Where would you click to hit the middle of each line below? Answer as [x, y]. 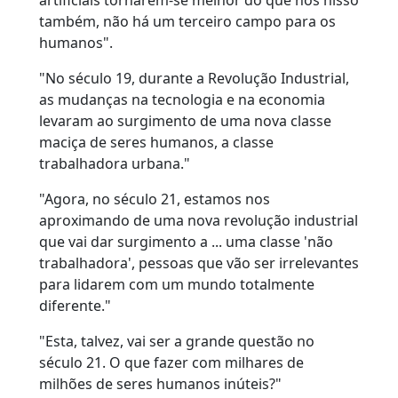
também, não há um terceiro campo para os [187, 22]
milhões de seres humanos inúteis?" [160, 384]
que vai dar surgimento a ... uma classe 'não [186, 242]
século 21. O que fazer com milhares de [171, 363]
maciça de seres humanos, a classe [156, 143]
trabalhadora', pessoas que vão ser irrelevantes [199, 263]
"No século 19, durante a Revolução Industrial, [194, 79]
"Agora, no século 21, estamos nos [155, 199]
